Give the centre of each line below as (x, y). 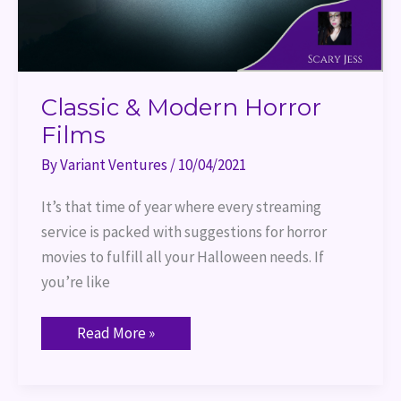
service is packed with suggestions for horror (183, 231)
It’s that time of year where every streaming (181, 206)
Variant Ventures (115, 165)
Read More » (115, 333)
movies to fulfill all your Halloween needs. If (182, 256)
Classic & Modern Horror (181, 108)
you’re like (75, 282)
